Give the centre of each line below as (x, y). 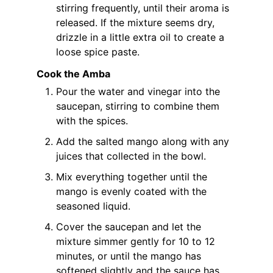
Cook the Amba (73, 74)
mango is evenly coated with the (131, 192)
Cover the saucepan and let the (129, 227)
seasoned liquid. (93, 206)
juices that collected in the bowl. (131, 156)
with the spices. (92, 121)
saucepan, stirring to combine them (138, 106)
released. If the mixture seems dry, (135, 22)
